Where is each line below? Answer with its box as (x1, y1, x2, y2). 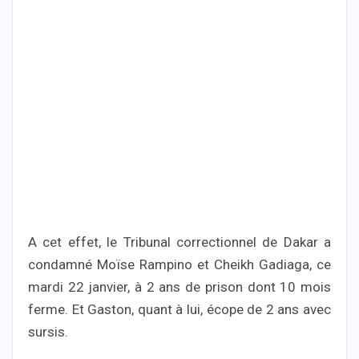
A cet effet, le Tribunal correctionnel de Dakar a (28, 234, 331, 251)
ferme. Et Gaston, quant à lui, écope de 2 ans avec (28, 301, 331, 318)
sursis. (28, 324, 68, 341)
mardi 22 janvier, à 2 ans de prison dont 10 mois (28, 279, 331, 296)
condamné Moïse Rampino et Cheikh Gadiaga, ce (28, 256, 331, 273)
